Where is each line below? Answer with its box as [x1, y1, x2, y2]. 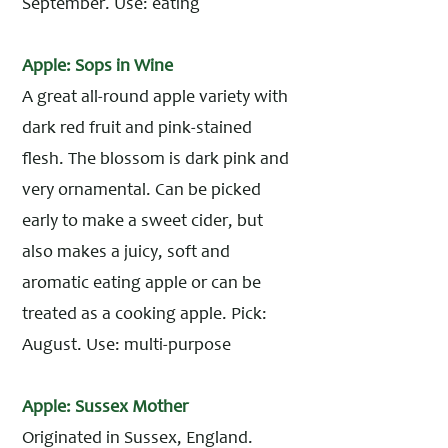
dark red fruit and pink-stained [22, 120, 252, 138]
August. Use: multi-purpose [22, 337, 231, 355]
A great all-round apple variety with [22, 89, 288, 107]
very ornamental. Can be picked [22, 182, 261, 200]
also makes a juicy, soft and [22, 244, 230, 262]
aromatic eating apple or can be [22, 275, 261, 293]
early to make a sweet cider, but [22, 213, 263, 231]
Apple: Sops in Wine [22, 58, 173, 76]
